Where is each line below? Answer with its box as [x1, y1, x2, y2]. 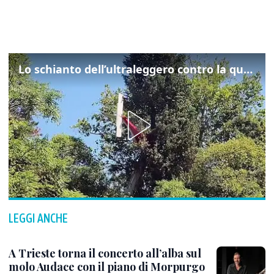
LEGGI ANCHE [9, 210, 68, 225]
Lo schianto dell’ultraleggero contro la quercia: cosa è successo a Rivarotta [243, 61, 253, 76]
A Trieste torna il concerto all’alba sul [9, 245, 201, 261]
